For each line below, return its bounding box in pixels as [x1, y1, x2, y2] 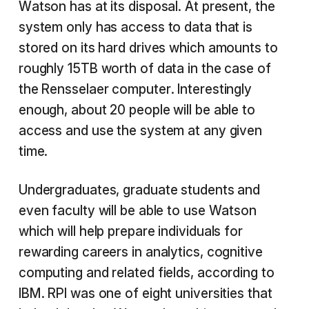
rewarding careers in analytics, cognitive [18, 244, 263, 260]
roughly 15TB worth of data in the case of [18, 61, 271, 77]
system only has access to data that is [18, 19, 253, 35]
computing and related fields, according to [18, 265, 275, 281]
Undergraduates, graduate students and [18, 182, 261, 198]
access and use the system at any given [18, 123, 263, 139]
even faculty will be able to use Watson [18, 203, 257, 219]
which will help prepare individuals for [18, 223, 243, 239]
